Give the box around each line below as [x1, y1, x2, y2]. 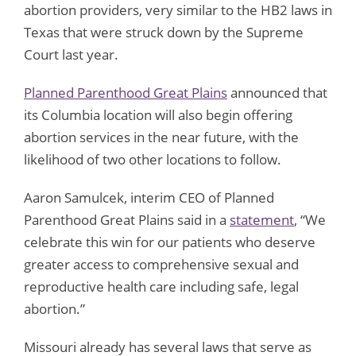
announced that [227, 83, 327, 102]
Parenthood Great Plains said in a [24, 210, 230, 229]
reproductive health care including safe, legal [24, 277, 299, 296]
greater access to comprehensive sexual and [24, 254, 299, 273]
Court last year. [24, 44, 118, 64]
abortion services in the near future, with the [24, 127, 299, 146]
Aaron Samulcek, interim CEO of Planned [24, 188, 274, 207]
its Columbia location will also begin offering [24, 105, 292, 124]
